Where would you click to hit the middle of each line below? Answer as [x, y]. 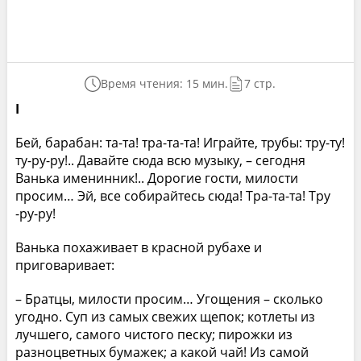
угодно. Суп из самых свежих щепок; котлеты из [165, 316]
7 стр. [260, 83]
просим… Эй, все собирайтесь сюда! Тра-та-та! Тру [172, 195]
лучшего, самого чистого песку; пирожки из [154, 334]
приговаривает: [64, 265]
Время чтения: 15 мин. [165, 83]
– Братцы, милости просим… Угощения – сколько [169, 299]
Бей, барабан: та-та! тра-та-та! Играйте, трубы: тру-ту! [180, 142]
